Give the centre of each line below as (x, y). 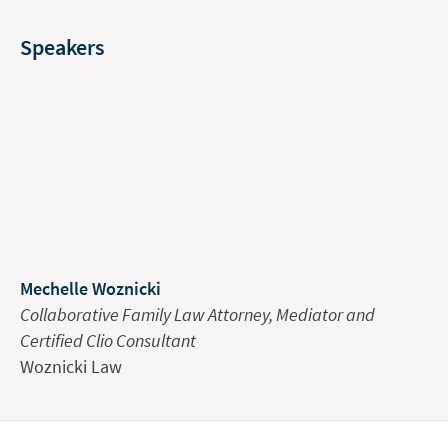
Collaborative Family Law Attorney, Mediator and (197, 314)
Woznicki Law (71, 366)
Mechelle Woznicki (90, 288)
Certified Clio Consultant (108, 340)
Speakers (62, 46)
